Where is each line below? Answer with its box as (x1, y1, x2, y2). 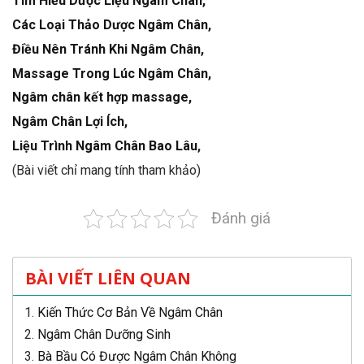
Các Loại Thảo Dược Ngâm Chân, (12, 16, 211, 32)
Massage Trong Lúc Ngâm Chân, (12, 65, 211, 81)
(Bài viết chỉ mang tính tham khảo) (12, 162, 201, 178)
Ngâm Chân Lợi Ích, (12, 114, 128, 130)
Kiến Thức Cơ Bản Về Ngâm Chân (37, 304, 223, 320)
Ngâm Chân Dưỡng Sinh (37, 326, 171, 342)
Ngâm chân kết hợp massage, (12, 89, 192, 106)
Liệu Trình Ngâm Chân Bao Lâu (12, 137, 197, 154)
